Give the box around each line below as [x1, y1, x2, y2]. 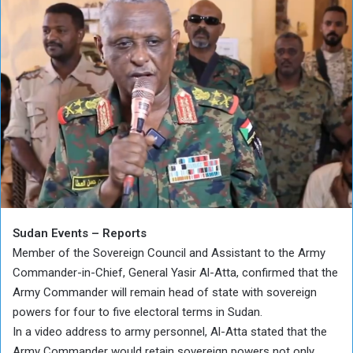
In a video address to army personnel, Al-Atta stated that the [13, 324, 327, 339]
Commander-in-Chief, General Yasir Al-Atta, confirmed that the [13, 265, 338, 280]
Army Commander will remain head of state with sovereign [13, 284, 317, 299]
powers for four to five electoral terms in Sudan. [13, 304, 262, 319]
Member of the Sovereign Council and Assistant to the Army [13, 245, 325, 260]
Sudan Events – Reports [13, 225, 147, 240]
